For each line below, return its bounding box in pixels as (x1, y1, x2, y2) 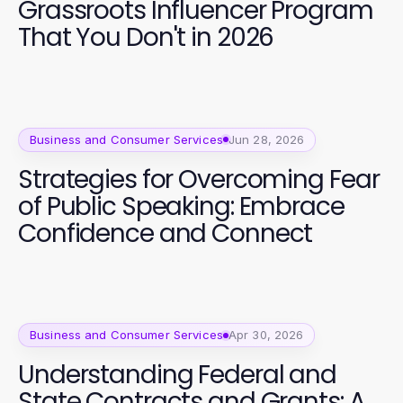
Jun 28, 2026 (228, 131, 305, 147)
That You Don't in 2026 (18, 20, 274, 55)
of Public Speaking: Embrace (18, 188, 345, 224)
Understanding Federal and (18, 357, 336, 393)
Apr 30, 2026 (228, 327, 304, 343)
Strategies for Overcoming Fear (18, 161, 380, 197)
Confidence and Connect (18, 215, 313, 251)
